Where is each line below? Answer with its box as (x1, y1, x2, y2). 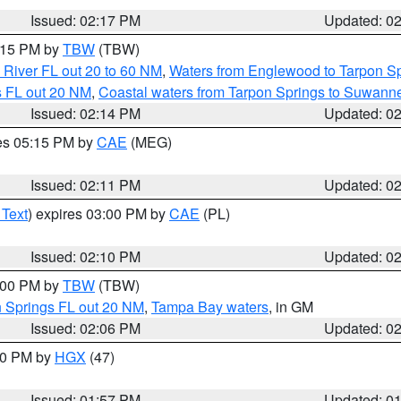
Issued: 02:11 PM (30, 175, 141, 195)
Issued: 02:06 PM (30, 318, 141, 338)
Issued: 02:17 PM (30, 10, 141, 30)
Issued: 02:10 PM (30, 246, 141, 267)
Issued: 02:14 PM (30, 103, 141, 124)
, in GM (269, 296, 313, 317)
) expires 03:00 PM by (28, 203, 169, 224)
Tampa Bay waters (151, 296, 269, 317)
